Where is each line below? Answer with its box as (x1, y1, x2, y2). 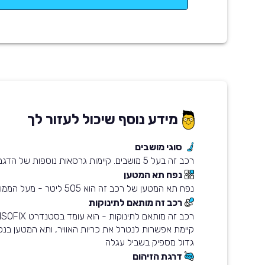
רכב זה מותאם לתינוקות (89, 196, 182, 208)
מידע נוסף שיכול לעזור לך (27, 111, 178, 128)
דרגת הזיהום (132, 250, 182, 262)
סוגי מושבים (135, 141, 182, 153)
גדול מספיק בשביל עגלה (105, 236, 194, 248)
